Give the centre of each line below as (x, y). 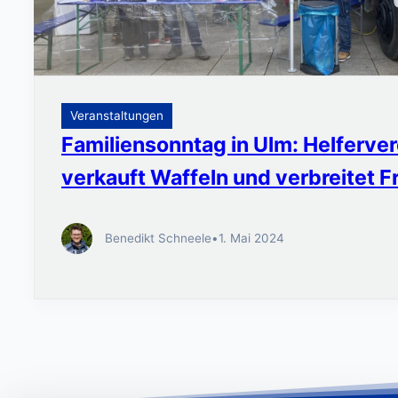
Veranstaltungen (117, 116)
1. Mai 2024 (251, 238)
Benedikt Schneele (158, 238)
